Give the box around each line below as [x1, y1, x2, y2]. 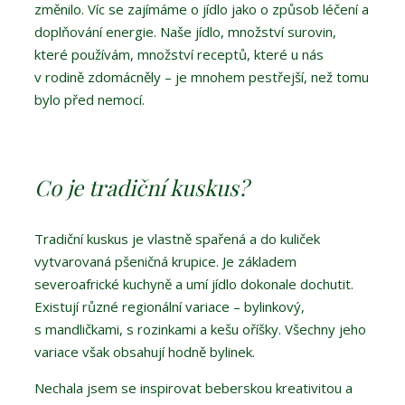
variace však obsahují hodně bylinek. [34, 343, 259, 362]
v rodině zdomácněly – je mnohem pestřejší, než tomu [34, 68, 369, 87]
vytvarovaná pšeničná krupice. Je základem [34, 252, 297, 271]
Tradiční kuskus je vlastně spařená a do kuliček [34, 230, 320, 249]
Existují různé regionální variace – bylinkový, [34, 297, 305, 316]
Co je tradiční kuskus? [34, 173, 249, 202]
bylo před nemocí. [34, 90, 145, 109]
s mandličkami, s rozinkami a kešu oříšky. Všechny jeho [34, 320, 366, 339]
